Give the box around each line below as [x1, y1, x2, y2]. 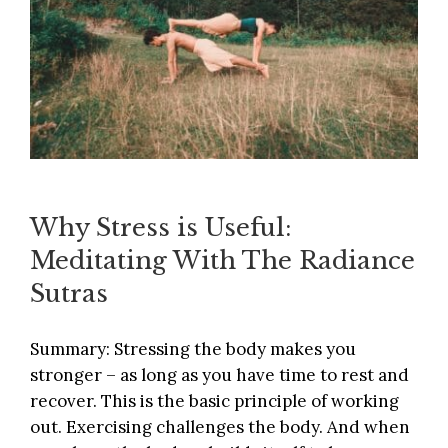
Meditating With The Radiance [30, 245, 415, 275]
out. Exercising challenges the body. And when [30, 416, 410, 439]
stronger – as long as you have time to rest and [30, 364, 409, 387]
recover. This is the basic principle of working [30, 390, 399, 413]
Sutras [30, 278, 108, 308]
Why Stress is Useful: [30, 212, 292, 242]
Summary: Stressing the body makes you [30, 338, 356, 361]
